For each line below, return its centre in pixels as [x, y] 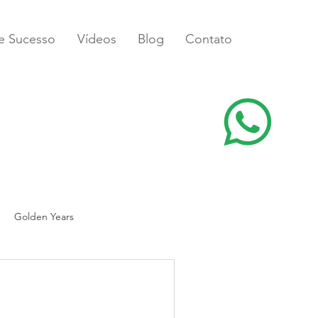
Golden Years [44, 216]
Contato [209, 39]
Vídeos [97, 39]
